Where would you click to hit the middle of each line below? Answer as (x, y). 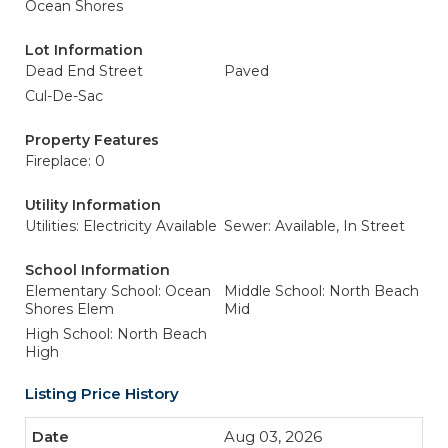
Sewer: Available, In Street (314, 226)
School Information (97, 270)
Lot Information (84, 50)
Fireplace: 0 (65, 161)
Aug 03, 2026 (273, 436)
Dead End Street (84, 71)
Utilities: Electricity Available (121, 226)
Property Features (92, 140)
